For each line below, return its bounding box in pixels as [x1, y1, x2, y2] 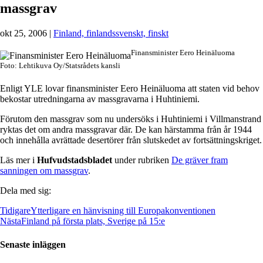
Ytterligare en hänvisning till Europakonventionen [31, 205, 215, 216]
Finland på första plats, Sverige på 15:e [21, 216, 165, 227]
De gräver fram [171, 155, 228, 166]
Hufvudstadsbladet [37, 155, 114, 166]
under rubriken [114, 155, 171, 166]
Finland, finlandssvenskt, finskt [53, 28, 168, 38]
